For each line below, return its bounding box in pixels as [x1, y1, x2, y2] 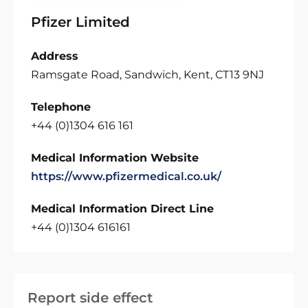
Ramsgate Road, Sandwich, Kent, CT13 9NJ [31, 68, 264, 81]
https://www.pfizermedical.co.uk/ [31, 170, 221, 183]
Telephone [31, 100, 91, 113]
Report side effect [27, 289, 153, 306]
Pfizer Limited [31, 14, 130, 30]
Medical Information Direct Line [31, 202, 214, 215]
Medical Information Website [31, 151, 199, 164]
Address [31, 49, 78, 63]
